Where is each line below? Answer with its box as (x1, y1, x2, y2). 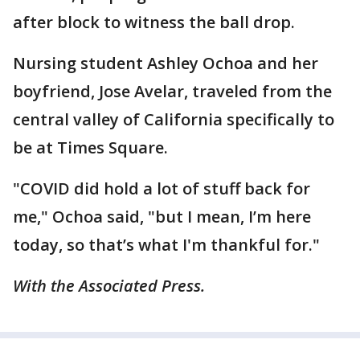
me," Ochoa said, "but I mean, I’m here (13, 206, 311, 227)
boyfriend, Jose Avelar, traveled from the (13, 80, 332, 102)
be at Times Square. (13, 137, 168, 158)
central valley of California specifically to (13, 108, 334, 130)
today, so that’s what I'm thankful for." (13, 234, 320, 256)
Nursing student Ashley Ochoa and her (13, 52, 318, 74)
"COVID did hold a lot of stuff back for (13, 178, 310, 199)
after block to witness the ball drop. (13, 11, 295, 33)
